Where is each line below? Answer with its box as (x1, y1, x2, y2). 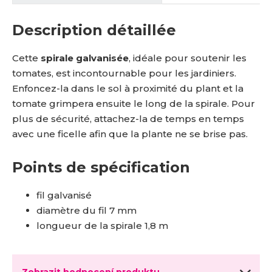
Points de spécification (12, 158, 190, 176)
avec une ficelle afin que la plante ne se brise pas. (12, 127, 248, 140)
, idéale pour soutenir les (129, 52, 246, 64)
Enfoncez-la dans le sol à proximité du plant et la (12, 82, 243, 94)
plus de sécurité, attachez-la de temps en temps (12, 112, 244, 124)
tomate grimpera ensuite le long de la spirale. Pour (12, 97, 255, 109)
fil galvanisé (36, 189, 92, 201)
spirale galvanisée (41, 52, 129, 64)
